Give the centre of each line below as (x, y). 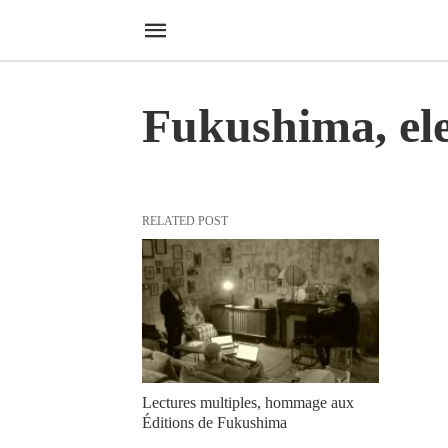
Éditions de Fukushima (214, 423)
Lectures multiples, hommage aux (248, 403)
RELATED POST (185, 221)
